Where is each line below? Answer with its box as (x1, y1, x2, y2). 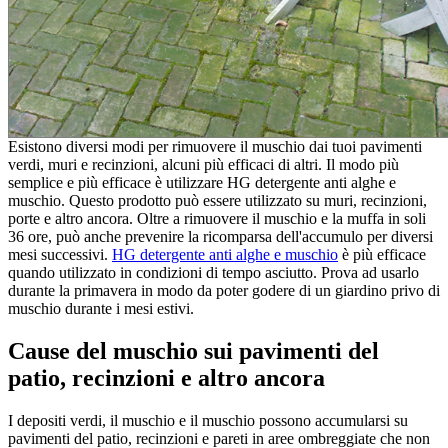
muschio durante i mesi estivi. (8, 300, 194, 318)
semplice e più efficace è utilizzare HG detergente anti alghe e (8, 174, 396, 192)
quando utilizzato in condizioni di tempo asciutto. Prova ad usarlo (8, 264, 419, 282)
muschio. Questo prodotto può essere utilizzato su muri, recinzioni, (8, 192, 427, 210)
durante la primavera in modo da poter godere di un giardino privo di (8, 282, 440, 300)
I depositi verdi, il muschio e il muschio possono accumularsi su (8, 411, 408, 429)
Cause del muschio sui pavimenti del (8, 338, 379, 365)
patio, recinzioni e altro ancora (8, 365, 325, 392)
